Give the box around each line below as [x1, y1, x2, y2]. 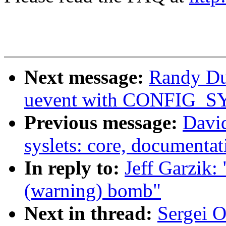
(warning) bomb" [24, 180, 161, 202]
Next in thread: [24, 202, 157, 224]
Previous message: [24, 111, 183, 134]
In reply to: [24, 157, 125, 179]
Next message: [24, 66, 149, 88]
